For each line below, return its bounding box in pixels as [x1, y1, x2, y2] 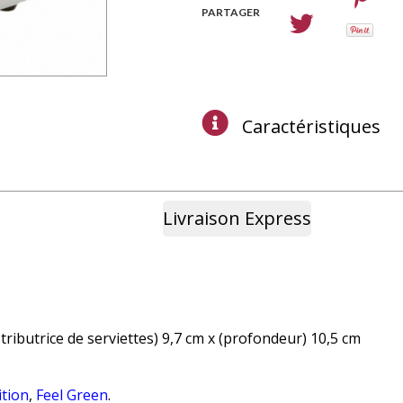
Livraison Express [163, 206, 311, 231]
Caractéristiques [242, 114, 381, 139]
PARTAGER [201, 4, 260, 19]
